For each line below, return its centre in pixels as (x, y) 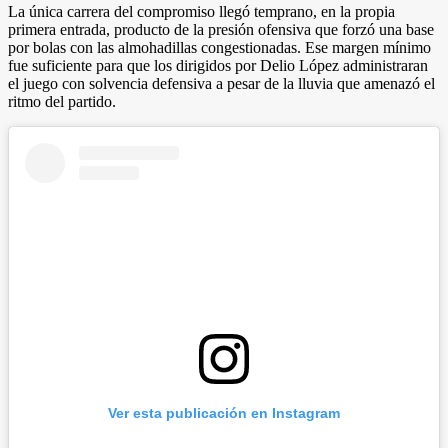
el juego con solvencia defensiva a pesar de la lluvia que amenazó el (221, 83)
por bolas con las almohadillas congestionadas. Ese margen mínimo (219, 47)
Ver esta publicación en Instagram (224, 413)
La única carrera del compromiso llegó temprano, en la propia (201, 11)
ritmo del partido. (62, 101)
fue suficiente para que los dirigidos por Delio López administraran (218, 65)
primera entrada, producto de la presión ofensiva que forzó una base (221, 29)
